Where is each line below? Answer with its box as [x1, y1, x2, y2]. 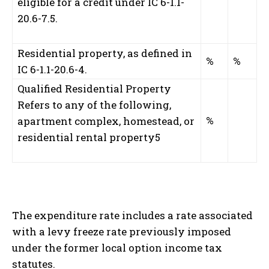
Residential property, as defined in [17, 46, 192, 60]
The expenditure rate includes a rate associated [12, 208, 253, 222]
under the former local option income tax [12, 240, 222, 255]
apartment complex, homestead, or [17, 113, 195, 128]
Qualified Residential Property [17, 81, 171, 95]
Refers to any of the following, [17, 97, 171, 112]
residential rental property [17, 130, 155, 144]
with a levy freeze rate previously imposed [12, 224, 231, 238]
